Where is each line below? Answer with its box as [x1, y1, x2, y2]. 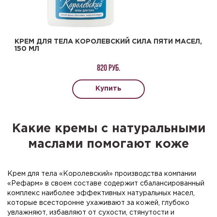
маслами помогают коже [28, 139, 189, 150]
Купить [95, 85, 122, 92]
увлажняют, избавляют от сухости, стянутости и [7, 209, 174, 216]
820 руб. [97, 63, 120, 73]
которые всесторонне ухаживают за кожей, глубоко [7, 200, 189, 206]
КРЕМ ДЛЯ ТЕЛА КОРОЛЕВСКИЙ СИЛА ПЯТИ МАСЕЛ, [15, 38, 202, 45]
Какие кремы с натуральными [12, 123, 205, 134]
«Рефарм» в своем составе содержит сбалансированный [7, 180, 204, 186]
